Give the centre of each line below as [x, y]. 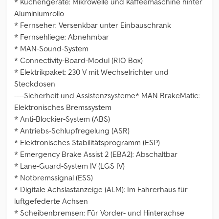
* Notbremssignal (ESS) [54, 177]
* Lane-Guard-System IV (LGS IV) [69, 166]
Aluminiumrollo [39, 13]
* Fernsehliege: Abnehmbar [62, 37]
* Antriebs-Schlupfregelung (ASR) [72, 131]
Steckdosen [35, 84]
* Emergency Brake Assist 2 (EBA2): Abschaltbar [96, 154]
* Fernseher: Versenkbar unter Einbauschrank [93, 25]
